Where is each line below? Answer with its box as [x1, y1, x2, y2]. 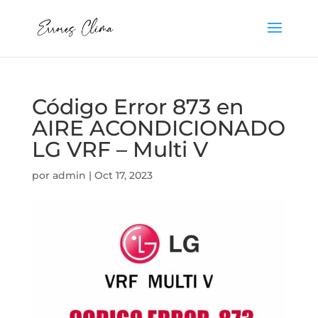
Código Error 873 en [31, 94, 243, 120]
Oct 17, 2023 [94, 169, 153, 182]
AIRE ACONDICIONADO [31, 115, 285, 141]
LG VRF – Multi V [31, 136, 208, 163]
